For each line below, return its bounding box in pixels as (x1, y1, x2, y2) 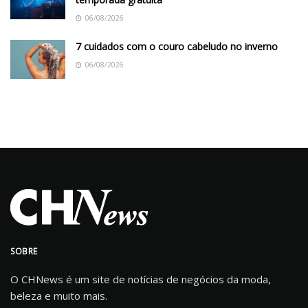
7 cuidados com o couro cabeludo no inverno (76, 39, 278, 53)
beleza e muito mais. (10, 288, 107, 302)
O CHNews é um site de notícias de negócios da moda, (10, 272, 271, 286)
